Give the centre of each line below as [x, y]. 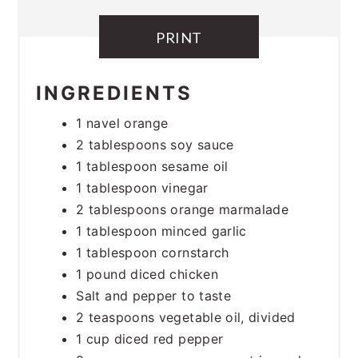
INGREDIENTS [115, 93]
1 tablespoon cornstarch [153, 253]
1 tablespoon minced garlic [161, 231]
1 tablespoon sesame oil [152, 167]
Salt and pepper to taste [154, 296]
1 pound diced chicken [147, 274]
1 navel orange [122, 123]
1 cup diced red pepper [150, 339]
